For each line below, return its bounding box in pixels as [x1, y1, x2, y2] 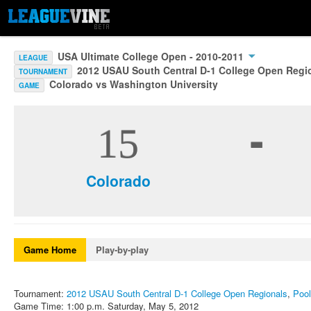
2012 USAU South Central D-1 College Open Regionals [67, 287, 287, 300]
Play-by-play [96, 243, 149, 256]
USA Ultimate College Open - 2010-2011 [58, 49, 246, 63]
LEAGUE [19, 53, 48, 62]
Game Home [24, 243, 76, 256]
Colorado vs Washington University [49, 77, 218, 91]
